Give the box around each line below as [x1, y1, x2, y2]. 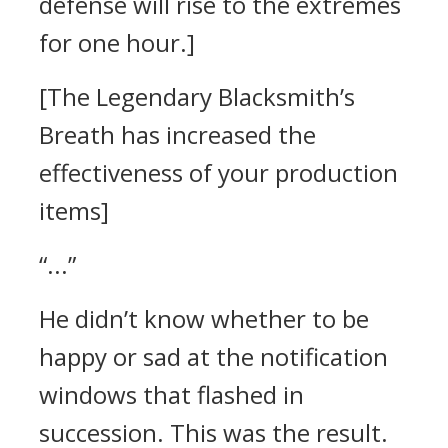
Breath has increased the [39, 118, 316, 151]
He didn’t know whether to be [39, 302, 369, 335]
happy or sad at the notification [39, 340, 388, 373]
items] [39, 194, 109, 227]
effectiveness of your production [39, 156, 398, 189]
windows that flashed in [39, 378, 304, 411]
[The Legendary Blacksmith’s [39, 80, 355, 113]
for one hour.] [39, 26, 195, 59]
